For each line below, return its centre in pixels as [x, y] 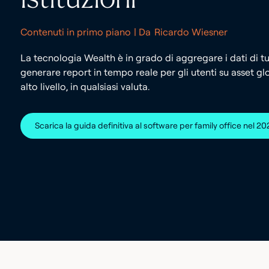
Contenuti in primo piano [75, 32]
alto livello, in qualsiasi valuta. [85, 86]
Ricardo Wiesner [191, 32]
